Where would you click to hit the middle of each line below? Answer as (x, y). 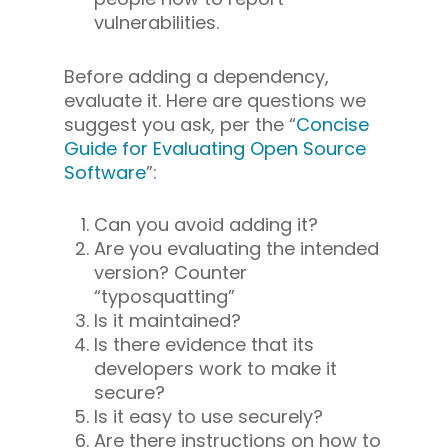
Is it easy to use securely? (208, 416)
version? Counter (170, 272)
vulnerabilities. (156, 22)
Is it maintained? (167, 320)
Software (105, 172)
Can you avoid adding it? (206, 224)
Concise (332, 124)
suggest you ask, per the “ (180, 124)
